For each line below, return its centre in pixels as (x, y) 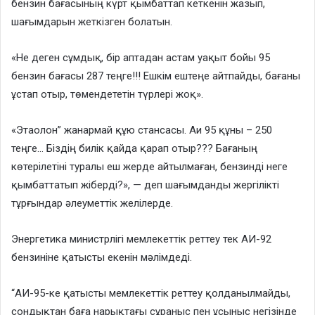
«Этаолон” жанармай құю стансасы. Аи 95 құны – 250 (142, 130)
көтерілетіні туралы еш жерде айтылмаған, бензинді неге (149, 167)
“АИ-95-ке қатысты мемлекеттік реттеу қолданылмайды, (151, 294)
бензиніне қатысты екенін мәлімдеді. (102, 258)
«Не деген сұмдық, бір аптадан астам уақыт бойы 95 (141, 58)
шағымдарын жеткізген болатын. (92, 22)
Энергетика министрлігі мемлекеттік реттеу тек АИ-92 (141, 239)
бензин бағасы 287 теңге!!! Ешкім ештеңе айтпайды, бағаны (156, 76)
